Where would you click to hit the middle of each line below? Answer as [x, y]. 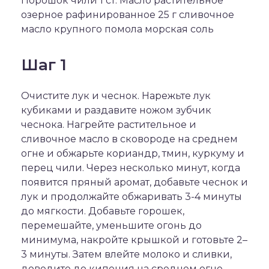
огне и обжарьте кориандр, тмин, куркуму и [133, 153]
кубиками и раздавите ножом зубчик [116, 110]
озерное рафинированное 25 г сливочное [128, 15]
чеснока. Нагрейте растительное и [109, 125]
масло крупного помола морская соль [117, 29]
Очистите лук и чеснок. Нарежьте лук [116, 96]
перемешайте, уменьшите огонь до [111, 225]
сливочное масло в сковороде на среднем [129, 139]
